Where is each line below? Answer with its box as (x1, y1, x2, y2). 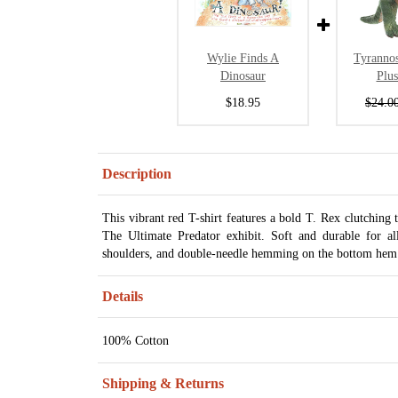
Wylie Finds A (207, 51, 279, 66)
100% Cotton (102, 333, 169, 348)
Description (102, 166, 171, 182)
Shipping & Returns (102, 376, 224, 392)
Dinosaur (220, 68, 266, 84)
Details (102, 289, 143, 305)
